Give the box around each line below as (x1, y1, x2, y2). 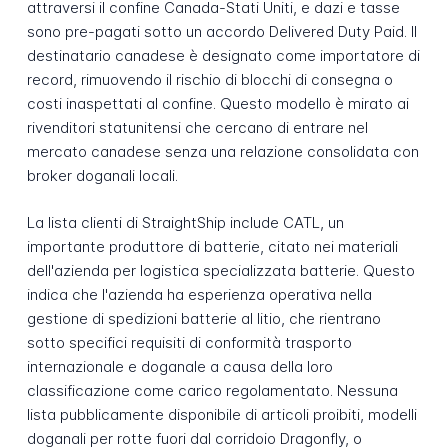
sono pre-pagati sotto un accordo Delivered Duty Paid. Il (26, 21, 417, 41)
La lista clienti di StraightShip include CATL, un (26, 212, 344, 232)
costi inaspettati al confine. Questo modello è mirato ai (26, 93, 409, 113)
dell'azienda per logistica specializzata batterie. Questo (26, 260, 415, 280)
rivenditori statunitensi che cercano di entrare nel (26, 117, 368, 137)
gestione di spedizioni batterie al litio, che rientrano (26, 308, 381, 328)
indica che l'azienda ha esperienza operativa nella (26, 284, 372, 304)
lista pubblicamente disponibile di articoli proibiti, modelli (26, 404, 417, 424)
